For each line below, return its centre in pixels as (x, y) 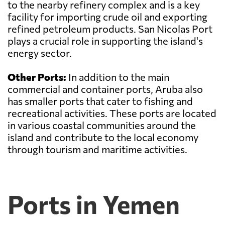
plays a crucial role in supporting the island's (105, 41)
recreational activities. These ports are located (112, 113)
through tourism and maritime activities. (97, 149)
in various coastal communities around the (102, 125)
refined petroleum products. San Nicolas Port (110, 29)
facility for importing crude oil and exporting (107, 17)
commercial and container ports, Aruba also (105, 89)
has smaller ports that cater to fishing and (100, 101)
